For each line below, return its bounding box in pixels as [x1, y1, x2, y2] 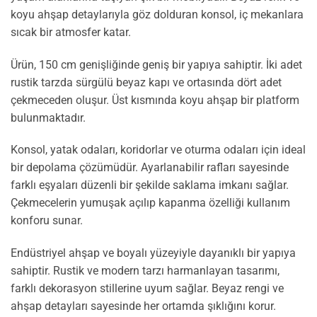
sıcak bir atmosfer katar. [11, 25, 131, 39]
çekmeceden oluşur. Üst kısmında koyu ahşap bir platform [11, 93, 299, 107]
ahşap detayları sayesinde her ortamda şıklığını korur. [11, 299, 276, 313]
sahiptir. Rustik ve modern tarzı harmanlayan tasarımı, [11, 264, 279, 278]
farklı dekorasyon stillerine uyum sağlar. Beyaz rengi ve [11, 282, 284, 296]
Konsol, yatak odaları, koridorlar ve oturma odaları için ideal [11, 143, 306, 157]
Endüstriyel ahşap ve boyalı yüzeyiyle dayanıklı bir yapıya [11, 246, 296, 260]
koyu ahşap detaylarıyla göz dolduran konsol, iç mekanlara [11, 7, 304, 21]
